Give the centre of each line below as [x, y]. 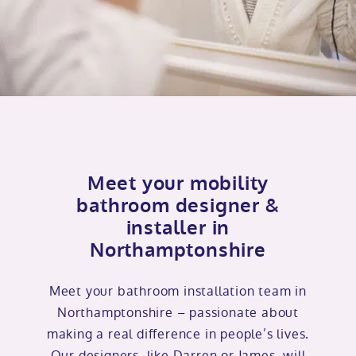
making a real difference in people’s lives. [178, 335]
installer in [178, 228]
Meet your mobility [178, 184]
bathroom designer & [178, 206]
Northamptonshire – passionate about [178, 313]
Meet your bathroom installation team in [178, 292]
